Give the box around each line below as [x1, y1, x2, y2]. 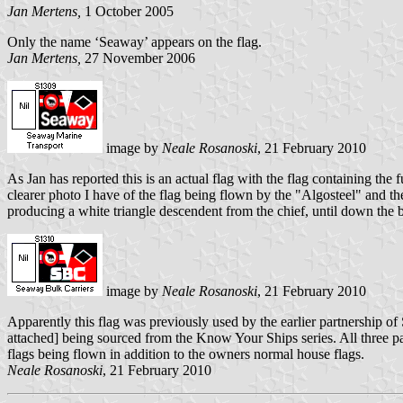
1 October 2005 [81, 3, 174, 19]
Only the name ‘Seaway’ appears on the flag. [7, 33, 262, 49]
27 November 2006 [81, 49, 195, 66]
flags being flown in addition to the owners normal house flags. [7, 345, 364, 362]
